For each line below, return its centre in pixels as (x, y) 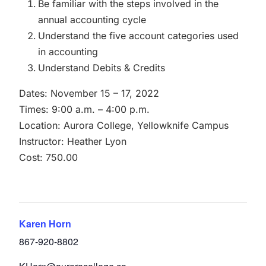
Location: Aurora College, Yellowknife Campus (124, 125)
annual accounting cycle (92, 20)
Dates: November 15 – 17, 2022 (89, 93)
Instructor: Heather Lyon (73, 141)
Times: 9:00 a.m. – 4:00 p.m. (84, 109)
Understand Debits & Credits (102, 68)
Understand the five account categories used (138, 36)
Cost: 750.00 (48, 157)
